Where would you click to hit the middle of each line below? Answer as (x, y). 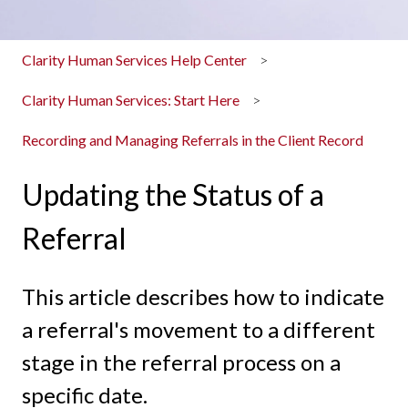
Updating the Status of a (173, 194)
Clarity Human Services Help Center (134, 59)
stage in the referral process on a (181, 362)
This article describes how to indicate (203, 297)
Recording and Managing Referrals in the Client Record (193, 140)
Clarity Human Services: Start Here (131, 100)
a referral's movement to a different (199, 330)
